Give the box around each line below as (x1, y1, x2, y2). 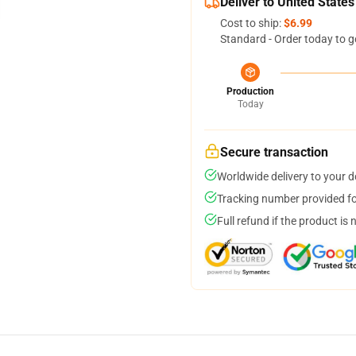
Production (226, 86, 274, 97)
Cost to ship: (220, 17, 284, 29)
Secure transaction (220, 145, 328, 160)
